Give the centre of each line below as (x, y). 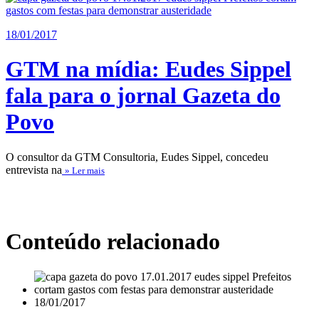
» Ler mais (85, 170)
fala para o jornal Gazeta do (143, 96)
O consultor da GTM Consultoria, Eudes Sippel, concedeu (137, 157)
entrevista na (34, 169)
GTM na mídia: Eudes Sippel (148, 69)
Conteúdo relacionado (113, 242)
